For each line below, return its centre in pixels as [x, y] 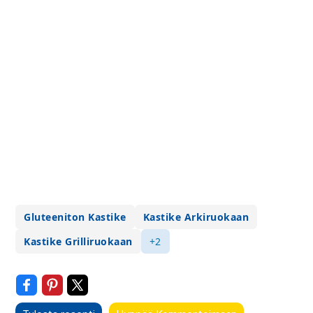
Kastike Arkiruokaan [196, 217]
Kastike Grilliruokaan [78, 241]
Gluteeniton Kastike [75, 217]
